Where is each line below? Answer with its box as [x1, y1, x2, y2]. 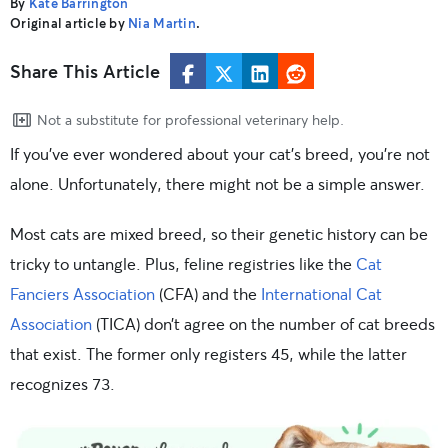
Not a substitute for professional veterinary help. [37, 110, 344, 129]
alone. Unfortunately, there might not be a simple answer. [10, 173, 425, 194]
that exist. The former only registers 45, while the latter [10, 343, 407, 364]
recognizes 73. [10, 373, 115, 394]
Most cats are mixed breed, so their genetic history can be [10, 223, 428, 244]
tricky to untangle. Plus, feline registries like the [10, 253, 356, 274]
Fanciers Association [10, 283, 155, 304]
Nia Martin [128, 14, 196, 32]
